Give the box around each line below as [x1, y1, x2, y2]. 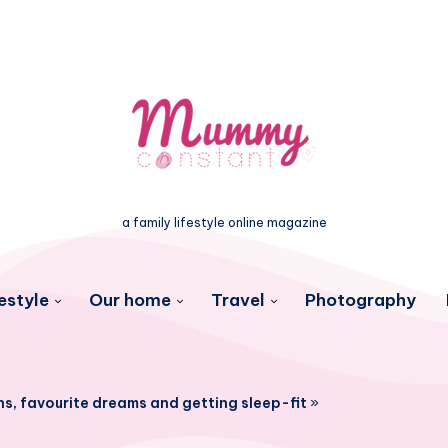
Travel [210, 289, 265, 311]
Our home [88, 289, 171, 311]
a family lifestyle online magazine [121, 215, 327, 230]
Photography [304, 289, 416, 311]
